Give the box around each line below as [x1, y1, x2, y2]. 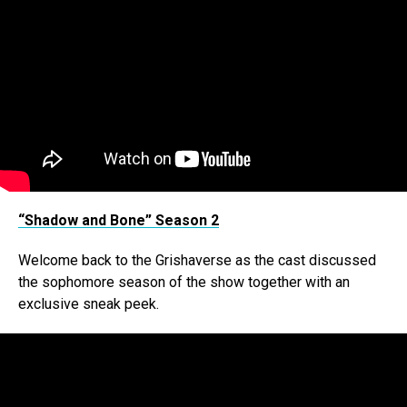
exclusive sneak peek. [18, 295, 159, 313]
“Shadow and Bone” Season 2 [18, 212, 219, 230]
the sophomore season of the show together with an [18, 273, 350, 292]
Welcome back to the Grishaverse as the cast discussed [18, 252, 376, 270]
